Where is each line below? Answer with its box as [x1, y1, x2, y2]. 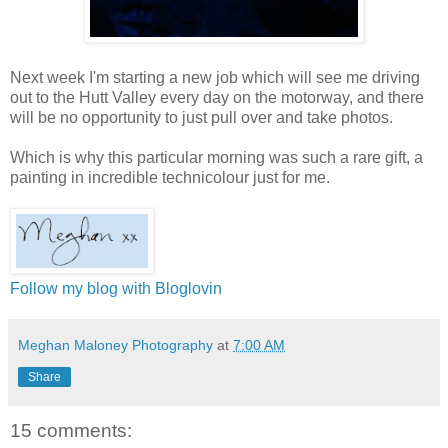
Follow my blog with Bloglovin [10, 279, 222, 297]
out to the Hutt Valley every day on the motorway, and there [10, 88, 424, 106]
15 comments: [10, 419, 132, 441]
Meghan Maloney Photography [18, 336, 213, 353]
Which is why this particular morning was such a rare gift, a [10, 148, 423, 166]
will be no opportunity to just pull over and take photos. [10, 108, 393, 126]
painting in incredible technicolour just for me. [10, 168, 330, 186]
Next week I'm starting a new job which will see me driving [10, 68, 420, 86]
